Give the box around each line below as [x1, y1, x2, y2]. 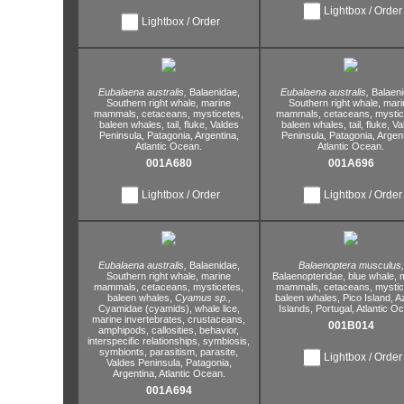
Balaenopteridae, [272, 271, 345, 281]
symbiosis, [200, 335, 250, 346]
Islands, [279, 303, 313, 314]
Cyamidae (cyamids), [97, 303, 192, 314]
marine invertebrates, [92, 314, 185, 325]
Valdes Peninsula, [106, 357, 183, 368]
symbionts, [99, 346, 147, 357]
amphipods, [98, 325, 149, 335]
